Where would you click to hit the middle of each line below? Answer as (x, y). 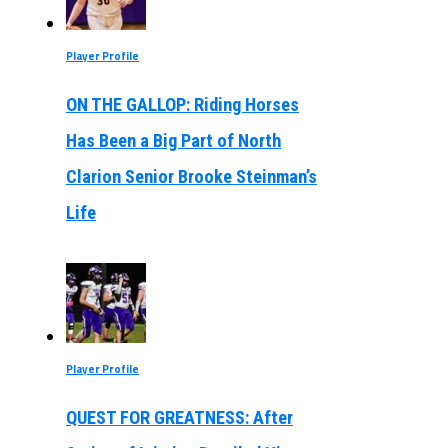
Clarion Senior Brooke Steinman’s (191, 177)
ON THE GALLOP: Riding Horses (182, 105)
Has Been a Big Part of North (173, 141)
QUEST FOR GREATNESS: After (179, 418)
